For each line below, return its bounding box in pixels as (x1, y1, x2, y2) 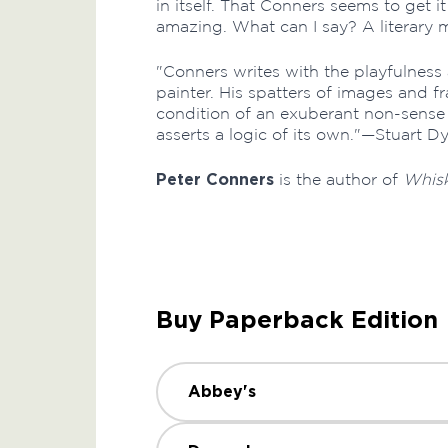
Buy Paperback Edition (156, 304, 438, 335)
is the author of (274, 171, 403, 188)
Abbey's (188, 381, 256, 402)
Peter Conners (156, 169, 274, 190)
